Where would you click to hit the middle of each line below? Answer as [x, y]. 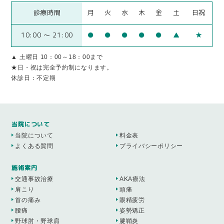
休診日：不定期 [33, 78]
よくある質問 [34, 146]
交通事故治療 [34, 179]
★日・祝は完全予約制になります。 [62, 67]
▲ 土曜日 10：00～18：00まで [57, 57]
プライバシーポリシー [151, 146]
